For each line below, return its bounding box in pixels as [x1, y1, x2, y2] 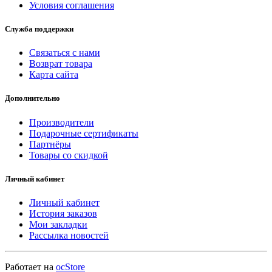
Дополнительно [5, 93, 60, 103]
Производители [29, 117, 94, 127]
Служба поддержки [5, 24, 73, 34]
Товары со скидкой [29, 149, 108, 160]
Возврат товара [29, 58, 92, 69]
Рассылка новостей [29, 229, 109, 240]
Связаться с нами [29, 47, 100, 58]
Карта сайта [29, 69, 78, 80]
